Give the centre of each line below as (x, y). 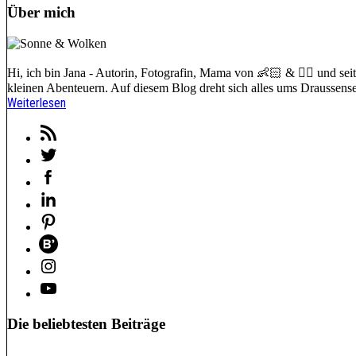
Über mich (41, 12)
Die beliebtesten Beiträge (86, 324)
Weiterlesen (37, 103)
